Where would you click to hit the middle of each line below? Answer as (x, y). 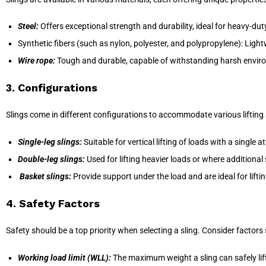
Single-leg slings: (50, 142)
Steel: (28, 26)
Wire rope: (37, 61)
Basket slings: (45, 177)
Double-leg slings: (51, 159)
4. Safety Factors (53, 204)
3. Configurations (52, 88)
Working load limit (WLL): (64, 257)
